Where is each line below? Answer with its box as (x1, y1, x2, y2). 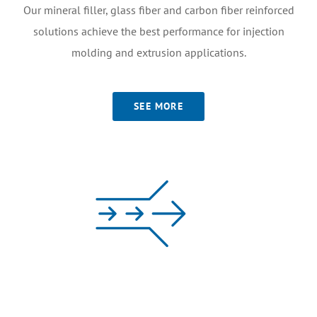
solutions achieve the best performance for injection (33, 23, 284, 39)
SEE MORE (134, 100, 183, 113)
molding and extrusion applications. (71, 44, 246, 60)
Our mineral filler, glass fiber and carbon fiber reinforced (23, 1, 294, 18)
